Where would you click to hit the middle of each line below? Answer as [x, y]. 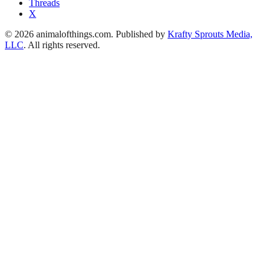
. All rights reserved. [62, 45]
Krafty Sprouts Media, [210, 34]
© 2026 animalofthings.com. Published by [86, 34]
